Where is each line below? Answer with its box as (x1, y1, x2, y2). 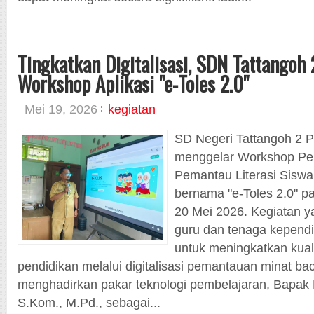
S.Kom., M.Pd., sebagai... (18, 295, 161, 310)
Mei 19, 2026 (25, 102, 101, 116)
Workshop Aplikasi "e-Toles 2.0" (18, 69, 249, 98)
